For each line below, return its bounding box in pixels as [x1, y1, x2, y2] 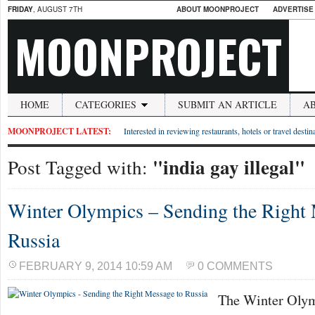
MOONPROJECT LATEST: [8, 125, 111, 137]
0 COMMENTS [198, 260, 273, 272]
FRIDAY [8, 4, 33, 14]
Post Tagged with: [8, 154, 153, 180]
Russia [8, 226, 60, 253]
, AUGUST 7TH [33, 4, 82, 14]
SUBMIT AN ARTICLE [178, 98, 277, 111]
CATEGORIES [75, 98, 136, 111]
